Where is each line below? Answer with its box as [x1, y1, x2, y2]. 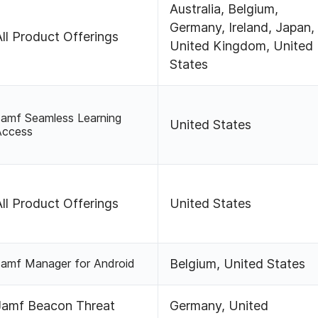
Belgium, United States [170, 256, 306, 272]
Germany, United [170, 298, 269, 314]
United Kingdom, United [170, 38, 314, 54]
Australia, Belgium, [170, 1, 279, 17]
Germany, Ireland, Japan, [170, 20, 315, 35]
